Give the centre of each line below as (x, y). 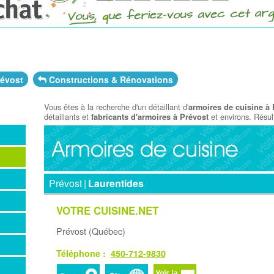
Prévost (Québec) (91, 231)
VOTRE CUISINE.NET (107, 210)
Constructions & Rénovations (109, 79)
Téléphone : (83, 253)
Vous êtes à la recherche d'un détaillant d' (117, 107)
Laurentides (116, 183)
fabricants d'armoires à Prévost (150, 117)
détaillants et (68, 117)
